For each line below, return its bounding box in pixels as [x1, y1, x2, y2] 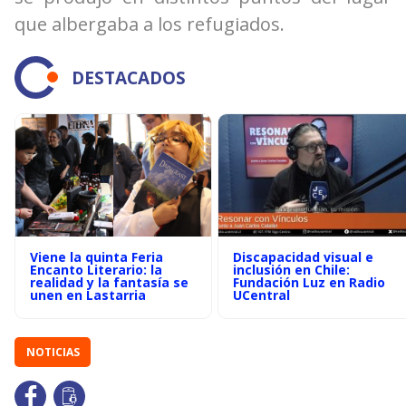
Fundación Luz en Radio [233, 274, 385, 291]
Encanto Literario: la [30, 261, 162, 278]
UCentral [233, 286, 290, 304]
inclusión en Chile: [233, 261, 350, 278]
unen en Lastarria [30, 286, 146, 304]
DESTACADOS [72, 65, 186, 90]
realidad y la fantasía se [30, 274, 188, 291]
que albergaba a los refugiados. [14, 12, 285, 36]
